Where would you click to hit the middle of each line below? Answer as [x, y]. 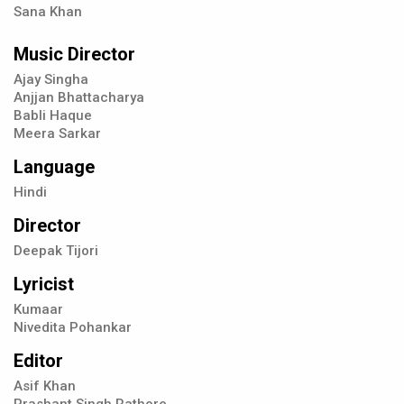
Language [54, 167]
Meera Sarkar [57, 134]
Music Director [74, 55]
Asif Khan [45, 386]
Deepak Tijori [56, 251]
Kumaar [38, 310]
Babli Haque [53, 116]
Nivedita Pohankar [73, 328]
